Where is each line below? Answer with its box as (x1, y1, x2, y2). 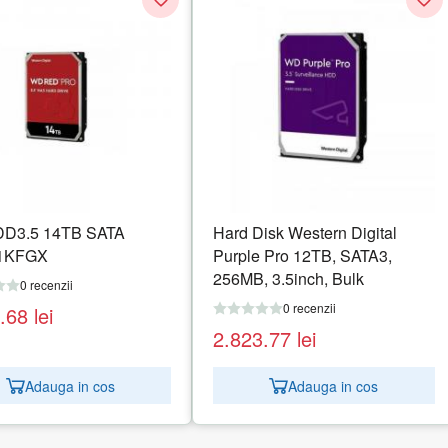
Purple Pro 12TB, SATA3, (213, 244, 393, 268)
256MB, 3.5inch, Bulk (213, 267, 365, 291)
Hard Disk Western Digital (213, 221, 398, 245)
